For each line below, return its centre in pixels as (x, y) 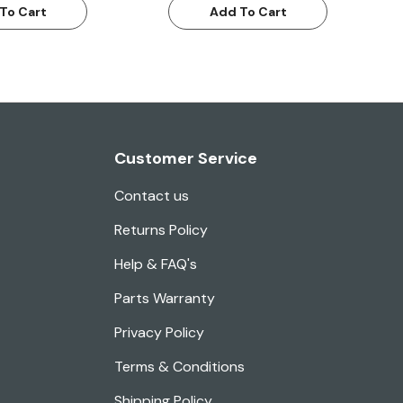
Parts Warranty (165, 299)
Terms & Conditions (179, 367)
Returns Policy (161, 230)
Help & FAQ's (156, 264)
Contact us (152, 196)
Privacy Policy (159, 333)
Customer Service (186, 159)
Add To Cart (248, 12)
